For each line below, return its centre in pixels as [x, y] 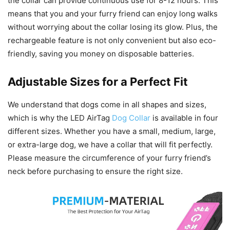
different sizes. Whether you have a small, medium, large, [112, 131]
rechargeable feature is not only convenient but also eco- [112, 41]
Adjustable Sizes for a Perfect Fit [98, 82]
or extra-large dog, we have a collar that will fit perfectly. [110, 145]
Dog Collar [131, 118]
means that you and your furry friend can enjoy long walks [113, 14]
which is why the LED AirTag [60, 118]
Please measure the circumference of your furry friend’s [109, 158]
